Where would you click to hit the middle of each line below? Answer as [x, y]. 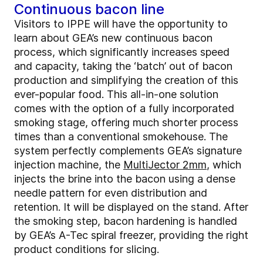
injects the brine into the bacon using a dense [125, 179]
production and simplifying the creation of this [126, 80]
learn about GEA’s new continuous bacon [113, 38]
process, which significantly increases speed [122, 52]
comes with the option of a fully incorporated [124, 109]
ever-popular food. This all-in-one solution [116, 95]
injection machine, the [69, 165]
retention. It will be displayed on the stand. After [131, 207]
